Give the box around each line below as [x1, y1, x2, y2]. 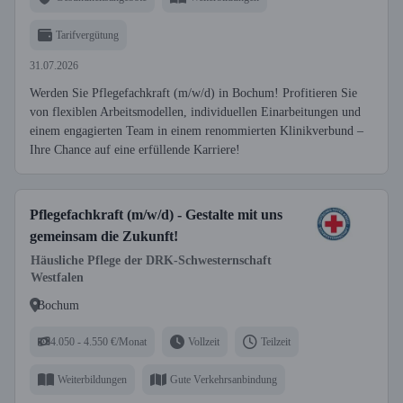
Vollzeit [188, 335, 219, 348]
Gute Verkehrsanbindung [170, 372, 277, 386]
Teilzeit [261, 335, 291, 348]
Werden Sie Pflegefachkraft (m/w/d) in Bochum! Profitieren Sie [30, 86, 357, 100]
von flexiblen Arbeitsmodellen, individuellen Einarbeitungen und [30, 105, 361, 119]
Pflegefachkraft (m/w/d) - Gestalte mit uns [30, 207, 282, 222]
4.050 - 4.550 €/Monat [50, 335, 147, 348]
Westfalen [31, 271, 84, 284]
